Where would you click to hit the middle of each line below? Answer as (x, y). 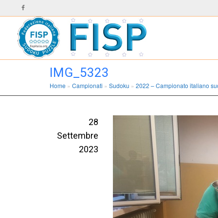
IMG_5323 (79, 73)
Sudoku (119, 85)
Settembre (78, 136)
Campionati (87, 85)
